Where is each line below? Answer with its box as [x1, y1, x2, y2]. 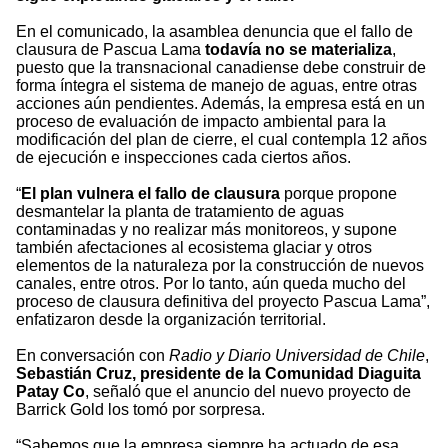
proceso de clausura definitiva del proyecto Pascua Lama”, [16, 293, 430, 311]
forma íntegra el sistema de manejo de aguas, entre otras [16, 77, 417, 95]
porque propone [280, 185, 397, 203]
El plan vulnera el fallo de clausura [21, 185, 280, 203]
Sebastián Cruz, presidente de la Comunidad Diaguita [16, 365, 421, 383]
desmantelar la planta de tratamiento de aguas [16, 203, 344, 221]
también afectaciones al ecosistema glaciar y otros [16, 239, 372, 257]
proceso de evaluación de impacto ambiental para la [16, 113, 386, 131]
